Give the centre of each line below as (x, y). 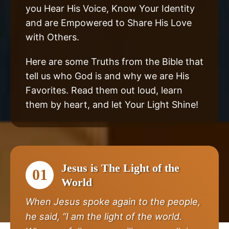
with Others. (52, 37)
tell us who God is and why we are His (107, 76)
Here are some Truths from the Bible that (114, 61)
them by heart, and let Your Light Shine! (112, 104)
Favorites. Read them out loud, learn (104, 90)
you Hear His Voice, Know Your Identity (110, 8)
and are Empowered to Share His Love (109, 22)
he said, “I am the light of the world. (104, 216)
